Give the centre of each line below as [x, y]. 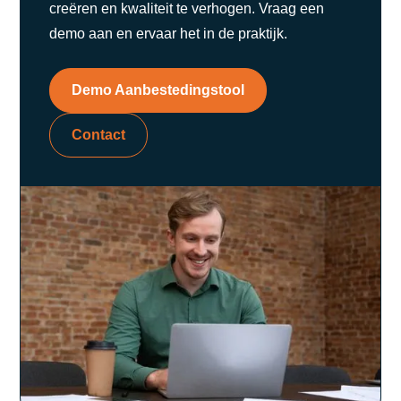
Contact [99, 134]
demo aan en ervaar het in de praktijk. [169, 33]
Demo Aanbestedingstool [158, 90]
